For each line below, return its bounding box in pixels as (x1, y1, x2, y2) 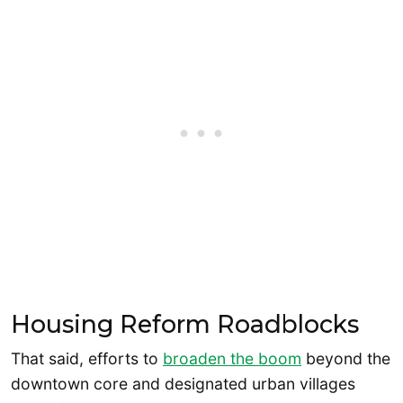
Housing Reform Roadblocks (11, 309, 359, 339)
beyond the (301, 349, 390, 369)
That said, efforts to (11, 349, 163, 369)
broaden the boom (163, 349, 301, 369)
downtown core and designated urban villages (11, 374, 355, 394)
